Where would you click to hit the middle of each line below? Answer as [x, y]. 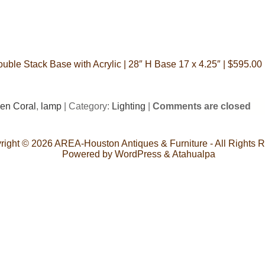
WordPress [138, 154]
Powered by [88, 154]
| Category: [87, 106]
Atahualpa [193, 154]
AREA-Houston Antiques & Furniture [131, 143]
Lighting [129, 106]
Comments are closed [202, 106]
